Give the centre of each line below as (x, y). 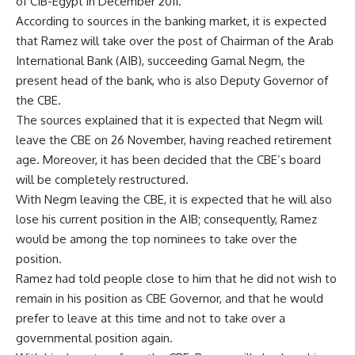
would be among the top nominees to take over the (157, 239)
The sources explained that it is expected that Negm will (169, 120)
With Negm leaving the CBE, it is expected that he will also (174, 199)
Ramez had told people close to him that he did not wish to (176, 278)
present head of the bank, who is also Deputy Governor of (172, 80)
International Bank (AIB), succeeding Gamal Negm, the (160, 60)
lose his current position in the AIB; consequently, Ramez (166, 219)
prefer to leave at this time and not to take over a (151, 318)
